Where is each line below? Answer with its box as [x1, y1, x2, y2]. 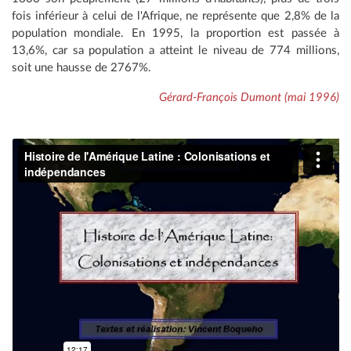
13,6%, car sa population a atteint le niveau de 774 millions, [12, 45, 339, 57]
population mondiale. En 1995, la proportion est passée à [12, 27, 339, 40]
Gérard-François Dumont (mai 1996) [159, 92, 339, 104]
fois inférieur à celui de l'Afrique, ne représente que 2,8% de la [12, 10, 339, 23]
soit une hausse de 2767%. [12, 62, 151, 74]
